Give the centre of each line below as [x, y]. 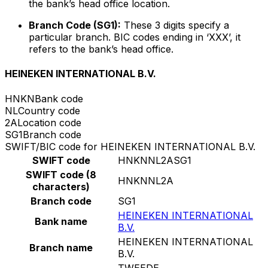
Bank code [59, 98]
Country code [49, 110]
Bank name [61, 221]
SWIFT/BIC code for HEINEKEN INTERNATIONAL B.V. [130, 146]
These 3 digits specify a [175, 25]
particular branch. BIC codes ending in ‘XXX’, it [135, 37]
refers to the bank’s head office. [101, 49]
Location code [49, 122]
